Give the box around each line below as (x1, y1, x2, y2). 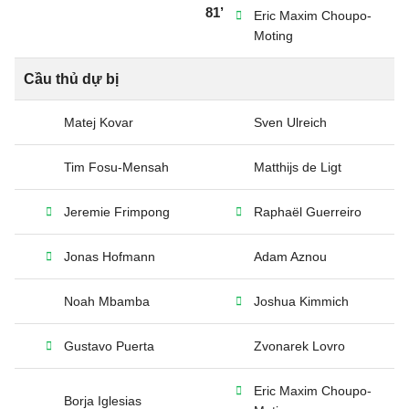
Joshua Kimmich (254, 294, 349, 309)
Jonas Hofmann (64, 249, 155, 264)
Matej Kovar (64, 115, 133, 130)
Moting (254, 28, 293, 43)
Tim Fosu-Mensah (64, 160, 169, 174)
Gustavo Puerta (64, 339, 154, 353)
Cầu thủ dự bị (24, 71, 119, 87)
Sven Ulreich (254, 115, 327, 130)
